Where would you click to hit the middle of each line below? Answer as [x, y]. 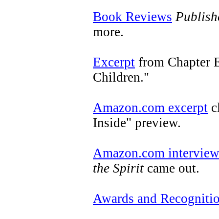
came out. [172, 168]
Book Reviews [132, 17]
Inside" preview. [137, 123]
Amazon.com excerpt [150, 108]
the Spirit [118, 168]
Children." [121, 77]
